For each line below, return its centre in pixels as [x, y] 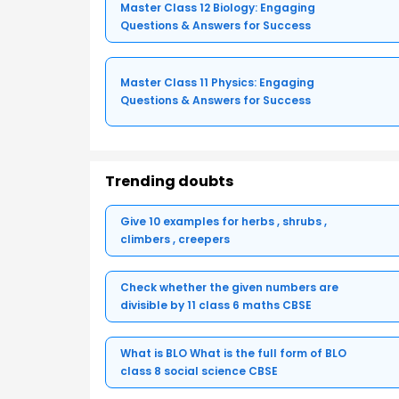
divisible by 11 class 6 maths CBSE [216, 305]
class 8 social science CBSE [199, 371]
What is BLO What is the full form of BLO [233, 354]
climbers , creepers [175, 240]
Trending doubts [169, 182]
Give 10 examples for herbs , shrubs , [224, 222]
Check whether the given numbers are [229, 288]
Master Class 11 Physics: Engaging [217, 83]
